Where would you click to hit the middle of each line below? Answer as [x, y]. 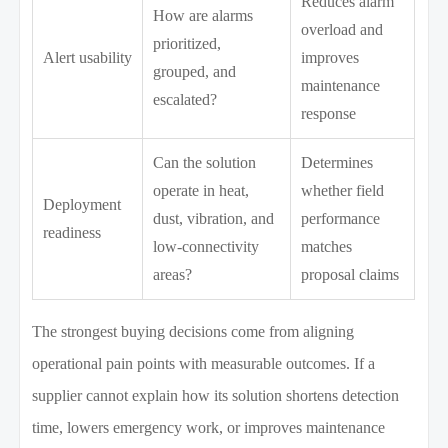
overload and [342, 30]
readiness [72, 233]
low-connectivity [206, 247]
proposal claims [350, 275]
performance [341, 219]
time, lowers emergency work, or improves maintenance [209, 428]
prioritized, [187, 44]
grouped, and [195, 72]
